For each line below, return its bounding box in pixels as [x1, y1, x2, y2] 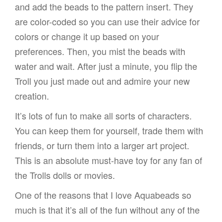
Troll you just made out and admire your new [15, 74, 190, 87]
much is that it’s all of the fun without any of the [15, 203, 200, 216]
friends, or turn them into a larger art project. [15, 138, 189, 152]
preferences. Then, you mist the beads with [15, 44, 185, 57]
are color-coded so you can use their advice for [15, 14, 200, 28]
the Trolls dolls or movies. [15, 168, 115, 181]
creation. [15, 89, 52, 102]
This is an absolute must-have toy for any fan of [15, 153, 202, 166]
